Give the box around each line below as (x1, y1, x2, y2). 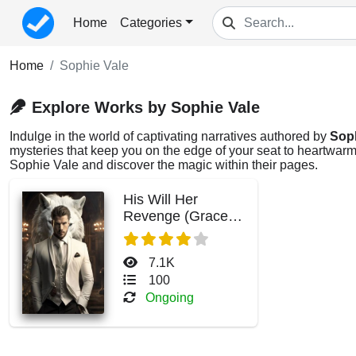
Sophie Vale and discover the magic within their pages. (10, 158, 318, 172)
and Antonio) (122, 225, 204, 241)
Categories (120, 16, 182, 29)
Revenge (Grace (122, 208, 228, 224)
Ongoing (145, 291, 194, 304)
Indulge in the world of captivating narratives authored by (10, 130, 330, 143)
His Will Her (122, 192, 198, 207)
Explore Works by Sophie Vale (32, 99, 260, 116)
